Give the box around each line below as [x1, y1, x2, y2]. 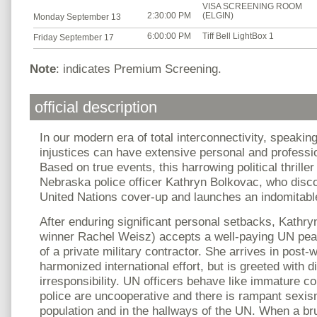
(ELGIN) [202, 10, 234, 21]
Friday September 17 [33, 33, 114, 43]
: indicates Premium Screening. [56, 62, 221, 76]
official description [35, 98, 157, 116]
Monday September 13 [33, 11, 121, 22]
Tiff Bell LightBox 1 [202, 31, 274, 42]
